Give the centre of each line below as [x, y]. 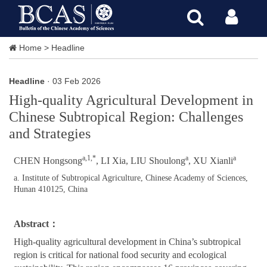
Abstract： [36, 223]
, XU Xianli [211, 160]
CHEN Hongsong [48, 160]
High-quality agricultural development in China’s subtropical [128, 241]
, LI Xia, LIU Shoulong [141, 160]
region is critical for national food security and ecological [120, 254]
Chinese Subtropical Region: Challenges [126, 117]
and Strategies [50, 133]
